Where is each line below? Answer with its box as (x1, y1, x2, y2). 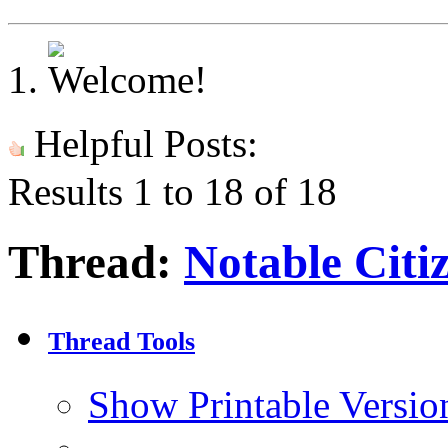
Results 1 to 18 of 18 (8, 170, 337, 213)
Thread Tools (48, 327, 195, 357)
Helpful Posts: (24, 122, 258, 165)
